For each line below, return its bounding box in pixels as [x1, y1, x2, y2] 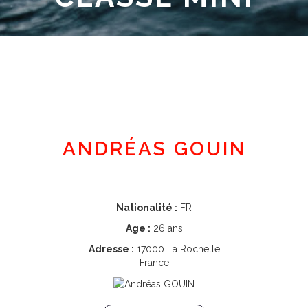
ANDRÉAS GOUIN [62, 137, 246, 160]
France [139, 257, 169, 268]
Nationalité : [116, 202, 177, 213]
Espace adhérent [117, 58, 197, 69]
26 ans [150, 223, 183, 234]
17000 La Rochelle [133, 243, 220, 254]
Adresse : [88, 243, 134, 254]
